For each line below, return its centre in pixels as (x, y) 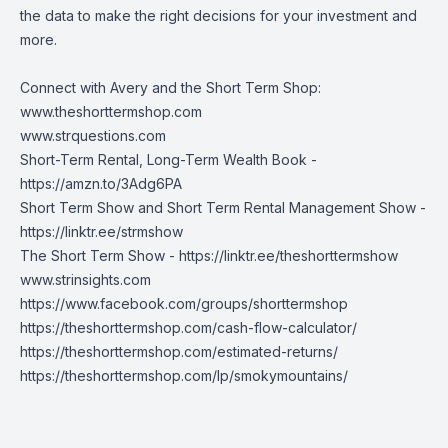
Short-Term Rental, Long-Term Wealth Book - (168, 159)
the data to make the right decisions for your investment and (218, 15)
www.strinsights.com (85, 279)
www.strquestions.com (93, 135)
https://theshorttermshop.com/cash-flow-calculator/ (188, 327)
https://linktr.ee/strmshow (101, 231)
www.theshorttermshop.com (111, 111)
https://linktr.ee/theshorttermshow (288, 255)
